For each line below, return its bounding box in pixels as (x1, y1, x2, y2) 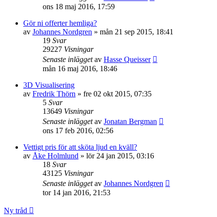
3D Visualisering (23, 81, 75, 89)
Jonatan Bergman (104, 117, 157, 125)
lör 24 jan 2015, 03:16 (86, 152, 154, 160)
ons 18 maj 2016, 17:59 (43, 2, 115, 11)
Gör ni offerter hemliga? (23, 19, 97, 27)
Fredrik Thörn (32, 90, 76, 98)
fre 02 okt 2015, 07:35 (83, 90, 152, 98)
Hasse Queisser (104, 55, 151, 63)
